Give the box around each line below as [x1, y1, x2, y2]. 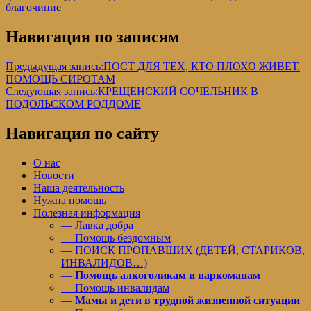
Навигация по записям [6, 28, 179, 47]
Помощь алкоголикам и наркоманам [75, 269, 260, 281]
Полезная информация [33, 206, 140, 219]
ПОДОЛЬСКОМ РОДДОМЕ [6, 98, 141, 110]
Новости [33, 169, 74, 181]
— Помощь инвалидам [61, 281, 169, 294]
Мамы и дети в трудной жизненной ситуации [75, 294, 300, 306]
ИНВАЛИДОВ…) [61, 256, 147, 269]
